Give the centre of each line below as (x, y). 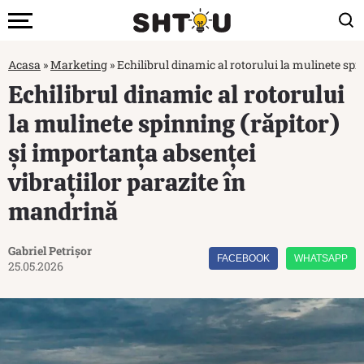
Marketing (79, 65)
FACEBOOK (243, 258)
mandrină (63, 212)
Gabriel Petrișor (50, 251)
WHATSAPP (321, 258)
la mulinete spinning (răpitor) (174, 124)
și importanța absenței (132, 153)
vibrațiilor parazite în (127, 182)
